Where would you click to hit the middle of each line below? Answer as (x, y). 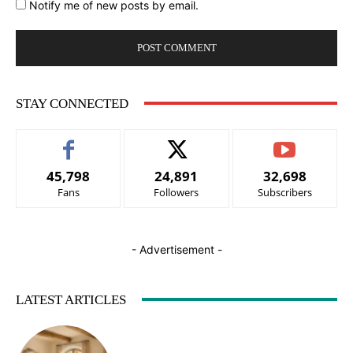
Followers (176, 192)
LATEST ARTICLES (71, 299)
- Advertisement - (176, 249)
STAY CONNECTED (72, 103)
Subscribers (284, 192)
